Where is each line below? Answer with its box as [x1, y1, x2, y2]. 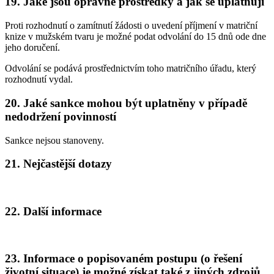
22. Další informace [5, 204, 102, 218]
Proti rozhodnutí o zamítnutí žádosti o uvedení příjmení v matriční [5, 20, 257, 31]
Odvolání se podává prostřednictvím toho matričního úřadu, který [5, 63, 256, 74]
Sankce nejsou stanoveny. [5, 135, 104, 146]
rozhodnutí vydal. [5, 74, 73, 85]
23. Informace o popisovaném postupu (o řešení [5, 252, 242, 265]
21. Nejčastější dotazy [5, 157, 112, 171]
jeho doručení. [5, 42, 60, 53]
